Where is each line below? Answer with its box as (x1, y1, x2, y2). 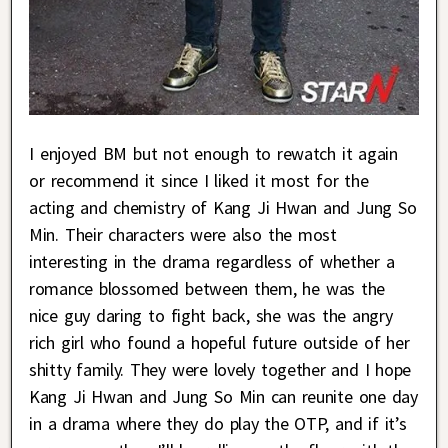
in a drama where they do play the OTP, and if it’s (29, 412, 407, 436)
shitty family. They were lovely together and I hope (29, 358, 412, 382)
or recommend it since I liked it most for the (29, 169, 369, 193)
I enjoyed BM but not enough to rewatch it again (29, 142, 398, 166)
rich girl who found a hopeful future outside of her (29, 331, 410, 355)
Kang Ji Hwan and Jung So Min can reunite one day (29, 385, 418, 409)
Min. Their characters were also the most (29, 223, 337, 247)
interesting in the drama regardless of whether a (29, 250, 395, 274)
